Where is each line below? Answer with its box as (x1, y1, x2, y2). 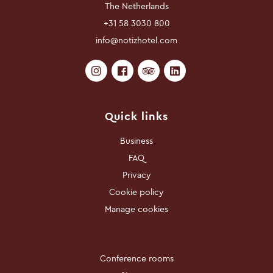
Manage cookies (105, 204, 168, 214)
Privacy (122, 169, 151, 180)
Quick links (105, 109, 168, 123)
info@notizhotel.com (96, 35, 177, 46)
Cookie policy (109, 186, 164, 197)
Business (120, 135, 153, 146)
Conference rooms (99, 253, 174, 264)
